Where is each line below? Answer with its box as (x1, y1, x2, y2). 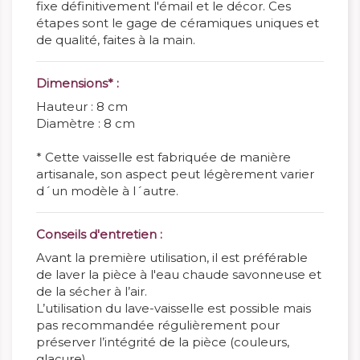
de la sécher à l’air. (36, 284, 147, 299)
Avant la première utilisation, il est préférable (36, 250, 308, 265)
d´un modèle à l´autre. (36, 183, 178, 198)
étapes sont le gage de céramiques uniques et (36, 15, 319, 31)
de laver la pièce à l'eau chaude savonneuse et (36, 267, 321, 282)
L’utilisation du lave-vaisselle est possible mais (36, 301, 311, 316)
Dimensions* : (36, 76, 119, 91)
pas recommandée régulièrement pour (36, 317, 280, 333)
